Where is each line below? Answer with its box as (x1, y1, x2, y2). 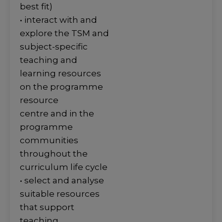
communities (20, 135, 78, 146)
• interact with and (20, 15, 97, 25)
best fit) (20, 1, 53, 12)
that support (20, 202, 74, 213)
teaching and (20, 55, 77, 65)
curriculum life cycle (20, 162, 108, 172)
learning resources (20, 68, 101, 79)
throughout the (20, 149, 88, 159)
